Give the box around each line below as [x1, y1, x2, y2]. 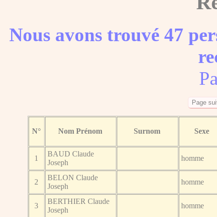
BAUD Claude [47, 149, 94, 158]
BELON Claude [47, 173, 98, 182]
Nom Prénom [58, 126, 103, 135]
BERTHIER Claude [47, 197, 110, 205]
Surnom [134, 126, 161, 135]
